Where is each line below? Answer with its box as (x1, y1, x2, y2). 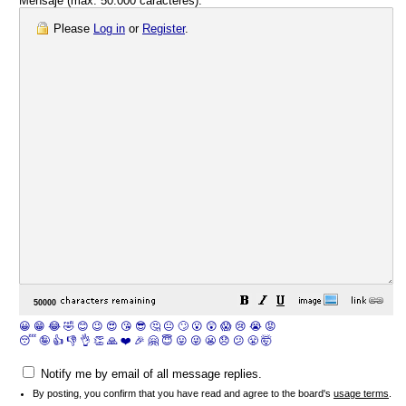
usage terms (333, 388, 389, 399)
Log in (93, 22, 125, 35)
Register (142, 22, 185, 35)
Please (50, 22, 93, 35)
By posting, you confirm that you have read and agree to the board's (33, 388, 333, 399)
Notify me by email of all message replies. (37, 367, 262, 381)
